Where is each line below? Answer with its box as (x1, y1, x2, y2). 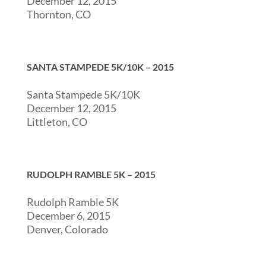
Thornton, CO (26, 8, 91, 21)
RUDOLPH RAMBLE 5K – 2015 (26, 169, 156, 180)
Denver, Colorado (26, 223, 108, 236)
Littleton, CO (26, 115, 87, 128)
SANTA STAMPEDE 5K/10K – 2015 (26, 61, 174, 72)
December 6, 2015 (26, 209, 110, 222)
